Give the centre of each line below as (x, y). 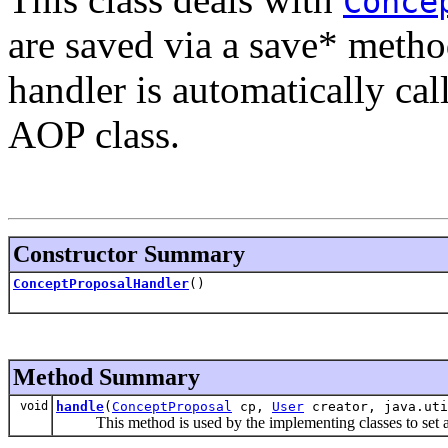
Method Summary (106, 376)
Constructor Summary (129, 253)
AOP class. (94, 134)
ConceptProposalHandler (101, 283)
